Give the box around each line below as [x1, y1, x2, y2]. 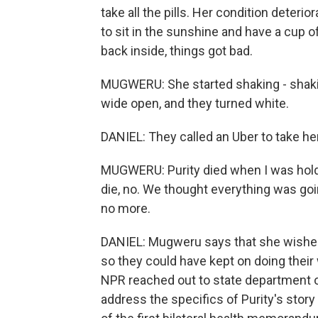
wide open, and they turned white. [101, 96, 289, 111]
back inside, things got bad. [101, 43, 253, 58]
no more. [101, 201, 150, 216]
